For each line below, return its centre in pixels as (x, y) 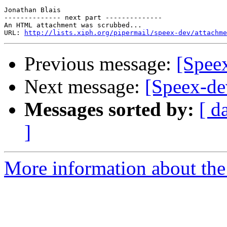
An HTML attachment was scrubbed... (73, 25)
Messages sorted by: (109, 109)
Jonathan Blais (32, 10)
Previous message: (100, 64)
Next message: (85, 87)
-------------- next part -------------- (83, 18)
